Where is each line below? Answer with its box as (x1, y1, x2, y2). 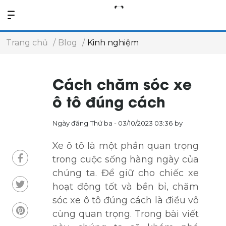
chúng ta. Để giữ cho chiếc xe (52, 167, 199, 179)
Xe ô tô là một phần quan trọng (52, 140, 199, 151)
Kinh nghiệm (87, 38, 139, 47)
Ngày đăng (52, 119, 88, 127)
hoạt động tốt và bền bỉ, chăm (52, 181, 199, 192)
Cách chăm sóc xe (52, 73, 192, 93)
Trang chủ (6, 38, 48, 47)
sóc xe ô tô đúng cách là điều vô (52, 195, 199, 206)
